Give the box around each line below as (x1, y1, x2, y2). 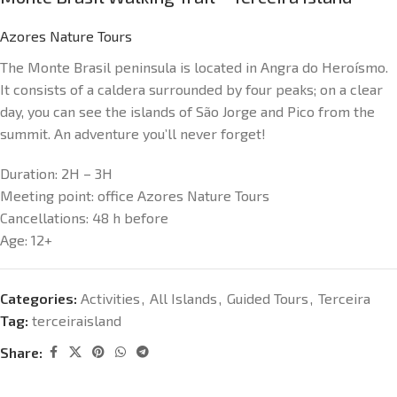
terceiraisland (32, 312, 121, 329)
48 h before (92, 209, 168, 226)
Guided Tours (227, 290, 308, 307)
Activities (81, 290, 140, 307)
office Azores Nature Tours (97, 187, 269, 204)
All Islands (150, 290, 217, 307)
